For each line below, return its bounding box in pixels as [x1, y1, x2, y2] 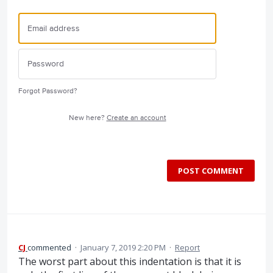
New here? [68, 113, 107, 123]
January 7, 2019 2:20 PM [80, 242, 166, 253]
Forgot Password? [18, 87, 77, 96]
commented [27, 242, 73, 253]
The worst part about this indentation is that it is [18, 255, 241, 269]
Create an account [106, 113, 166, 123]
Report [175, 242, 200, 253]
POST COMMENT [178, 165, 244, 177]
